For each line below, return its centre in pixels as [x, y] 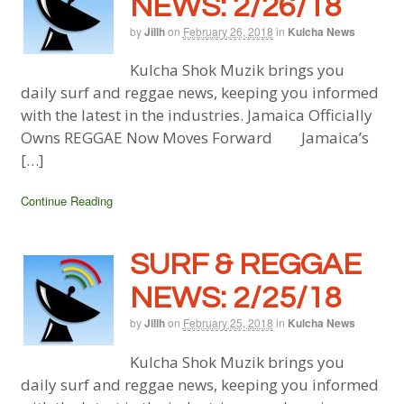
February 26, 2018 [228, 31]
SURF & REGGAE [245, 264]
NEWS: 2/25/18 [235, 298]
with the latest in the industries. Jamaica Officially [196, 115]
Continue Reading [66, 201]
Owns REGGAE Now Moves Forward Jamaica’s [194, 138]
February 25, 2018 [228, 322]
